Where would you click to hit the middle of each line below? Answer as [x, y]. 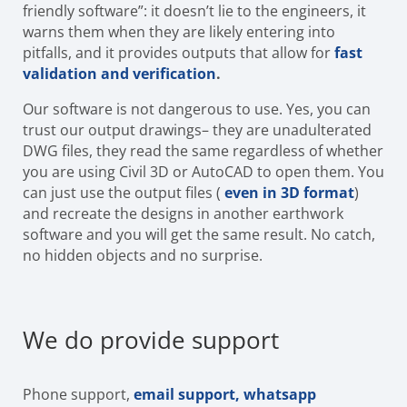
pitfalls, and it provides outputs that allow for [179, 52]
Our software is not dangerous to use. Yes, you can [197, 109]
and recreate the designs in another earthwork [183, 213]
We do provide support [151, 339]
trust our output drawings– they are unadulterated [197, 129]
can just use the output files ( [124, 192]
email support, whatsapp [225, 394]
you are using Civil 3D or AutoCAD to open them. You [203, 171]
